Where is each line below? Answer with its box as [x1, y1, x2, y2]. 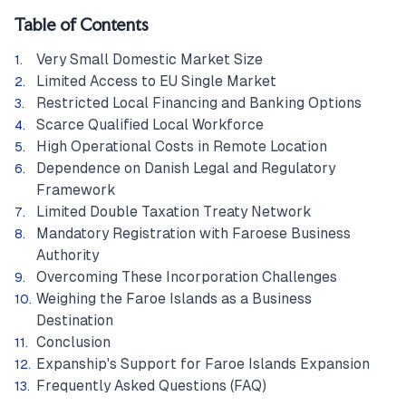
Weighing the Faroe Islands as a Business [36, 291, 312, 306]
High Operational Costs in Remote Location [36, 139, 327, 154]
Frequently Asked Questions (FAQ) [36, 378, 266, 393]
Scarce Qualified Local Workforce [36, 117, 264, 132]
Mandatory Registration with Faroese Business [36, 226, 351, 241]
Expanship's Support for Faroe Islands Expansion [36, 356, 370, 372]
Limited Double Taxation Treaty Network [36, 204, 312, 219]
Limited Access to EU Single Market [36, 73, 276, 89]
